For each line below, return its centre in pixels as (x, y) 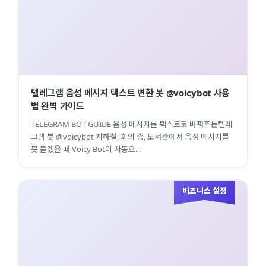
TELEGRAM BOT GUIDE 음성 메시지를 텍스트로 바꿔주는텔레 (132, 124)
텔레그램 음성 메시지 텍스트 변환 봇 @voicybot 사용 (131, 92)
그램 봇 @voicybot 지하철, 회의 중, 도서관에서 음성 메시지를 (130, 136)
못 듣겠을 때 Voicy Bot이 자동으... (86, 149)
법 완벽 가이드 (58, 105)
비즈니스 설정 (205, 190)
